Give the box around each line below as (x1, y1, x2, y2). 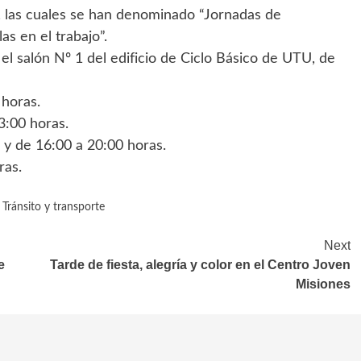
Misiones (296, 276, 351, 291)
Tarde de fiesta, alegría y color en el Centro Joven (50, 257, 351, 272)
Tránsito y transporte (2, 201, 105, 213)
